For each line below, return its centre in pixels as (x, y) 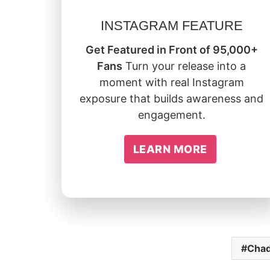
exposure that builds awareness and (171, 98)
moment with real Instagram (171, 82)
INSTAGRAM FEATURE (171, 25)
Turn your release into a (184, 66)
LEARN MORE (170, 149)
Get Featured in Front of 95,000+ (171, 49)
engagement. (171, 115)
